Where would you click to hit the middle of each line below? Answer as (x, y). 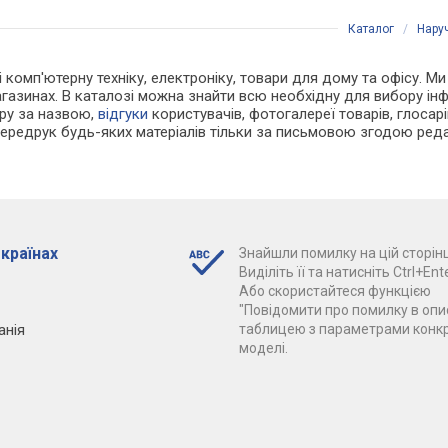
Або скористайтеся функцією (334, 290)
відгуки (123, 113)
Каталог (371, 28)
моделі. (263, 347)
